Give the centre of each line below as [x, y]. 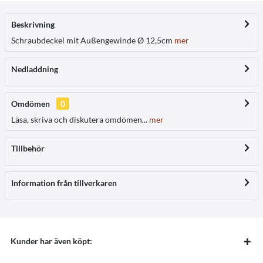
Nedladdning [35, 69]
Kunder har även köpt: [51, 241]
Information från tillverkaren [64, 183]
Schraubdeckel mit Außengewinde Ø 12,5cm [92, 40]
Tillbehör [28, 148]
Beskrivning [33, 24]
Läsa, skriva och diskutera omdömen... [79, 119]
